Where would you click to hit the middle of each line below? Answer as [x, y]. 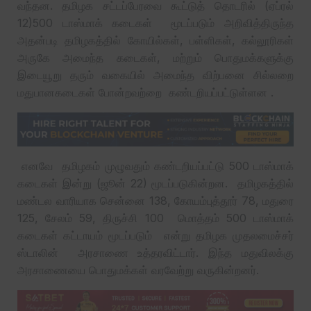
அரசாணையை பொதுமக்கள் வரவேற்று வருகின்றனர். [138, 270]
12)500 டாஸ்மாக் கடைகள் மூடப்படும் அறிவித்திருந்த [155, 23]
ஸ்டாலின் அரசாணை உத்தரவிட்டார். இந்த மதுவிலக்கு [155, 252]
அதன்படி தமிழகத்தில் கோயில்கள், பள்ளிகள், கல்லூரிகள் [155, 40]
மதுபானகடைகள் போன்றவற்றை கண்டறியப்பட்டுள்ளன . [145, 92]
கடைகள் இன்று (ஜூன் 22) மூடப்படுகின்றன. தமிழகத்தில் [155, 183]
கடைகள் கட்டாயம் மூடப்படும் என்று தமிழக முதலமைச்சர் [155, 235]
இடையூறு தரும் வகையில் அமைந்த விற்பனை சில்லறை [155, 75]
